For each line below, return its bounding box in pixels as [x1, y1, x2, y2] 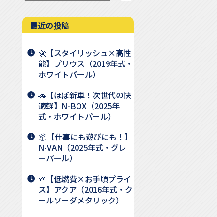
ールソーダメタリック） [38, 194, 124, 206]
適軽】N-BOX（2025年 [38, 99, 120, 111]
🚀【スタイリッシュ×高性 [38, 46, 131, 59]
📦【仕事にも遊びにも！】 [38, 131, 132, 143]
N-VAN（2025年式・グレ [38, 141, 126, 154]
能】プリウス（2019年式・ [38, 57, 133, 69]
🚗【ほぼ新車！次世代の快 [38, 89, 131, 101]
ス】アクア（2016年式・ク [38, 184, 133, 196]
